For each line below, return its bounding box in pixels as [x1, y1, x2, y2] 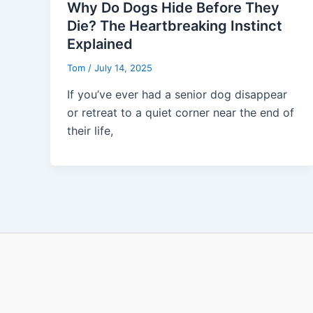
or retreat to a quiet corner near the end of [67, 105, 294, 119]
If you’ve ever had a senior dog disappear [67, 87, 287, 101]
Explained [67, 35, 133, 52]
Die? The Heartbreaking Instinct [67, 17, 282, 34]
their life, [67, 123, 113, 138]
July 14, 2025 [94, 61, 152, 73]
